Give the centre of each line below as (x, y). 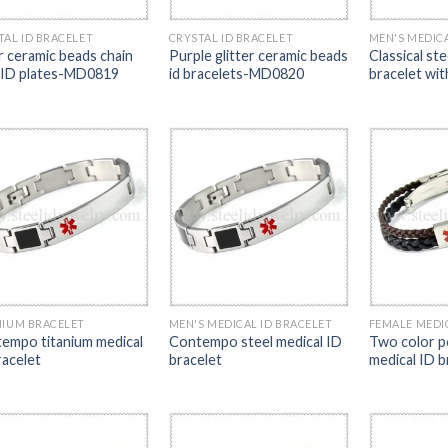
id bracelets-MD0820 (236, 74)
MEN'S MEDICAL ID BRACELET (250, 324)
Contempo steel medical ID (255, 341)
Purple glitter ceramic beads (258, 56)
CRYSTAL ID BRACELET (231, 38)
